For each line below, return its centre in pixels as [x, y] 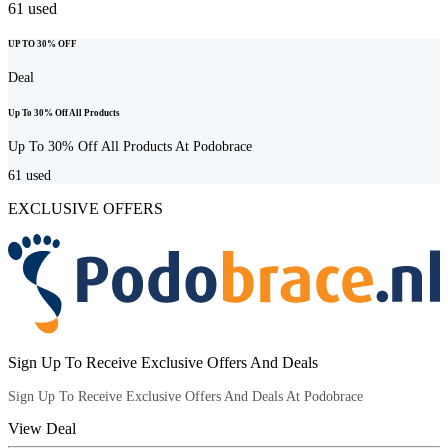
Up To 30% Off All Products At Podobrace [130, 146]
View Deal [42, 428]
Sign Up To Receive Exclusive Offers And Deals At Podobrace [185, 396]
